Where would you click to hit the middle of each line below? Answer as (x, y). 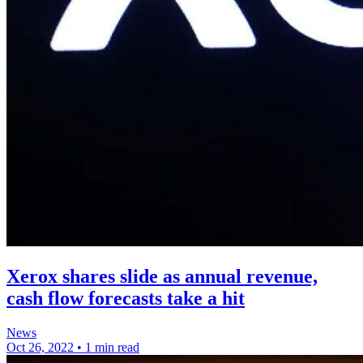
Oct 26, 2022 (40, 348)
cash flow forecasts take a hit (126, 299)
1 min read (112, 348)
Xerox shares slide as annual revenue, (162, 277)
